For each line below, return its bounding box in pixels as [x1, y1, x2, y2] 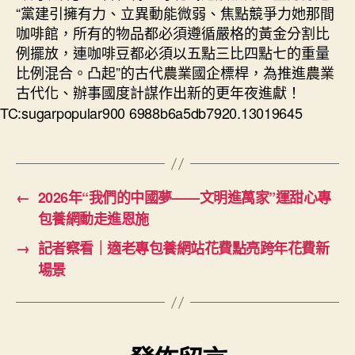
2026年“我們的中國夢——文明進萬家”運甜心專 [37, 187, 331, 208]
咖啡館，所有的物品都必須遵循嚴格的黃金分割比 [16, 22, 330, 43]
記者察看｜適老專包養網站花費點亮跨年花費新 [37, 238, 330, 258]
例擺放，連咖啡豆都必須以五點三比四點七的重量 [16, 42, 330, 63]
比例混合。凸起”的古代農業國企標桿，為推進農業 [16, 62, 334, 82]
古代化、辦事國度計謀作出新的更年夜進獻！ [16, 82, 301, 102]
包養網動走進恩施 [37, 208, 149, 229]
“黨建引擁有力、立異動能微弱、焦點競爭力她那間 [16, 2, 334, 23]
